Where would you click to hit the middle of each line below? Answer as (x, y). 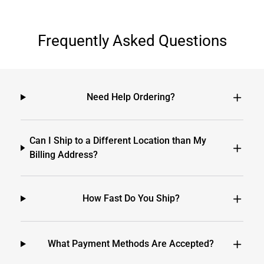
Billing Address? (64, 155)
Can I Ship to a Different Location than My (118, 141)
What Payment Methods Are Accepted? (131, 244)
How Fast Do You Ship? (131, 198)
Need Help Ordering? (131, 97)
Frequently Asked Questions (132, 41)
